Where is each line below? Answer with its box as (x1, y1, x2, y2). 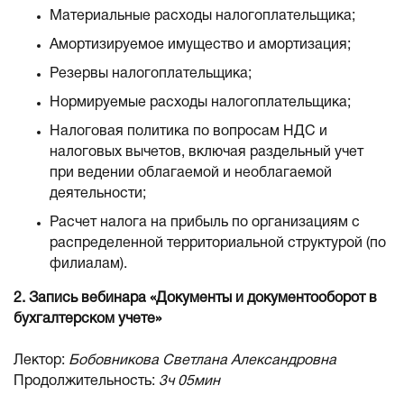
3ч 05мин (159, 375, 220, 388)
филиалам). (50, 258, 127, 271)
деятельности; (50, 188, 146, 200)
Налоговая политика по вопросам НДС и (50, 125, 327, 138)
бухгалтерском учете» (14, 313, 161, 326)
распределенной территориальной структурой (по (50, 237, 386, 250)
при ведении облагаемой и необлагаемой (50, 167, 332, 179)
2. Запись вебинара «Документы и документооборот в (14, 292, 377, 305)
